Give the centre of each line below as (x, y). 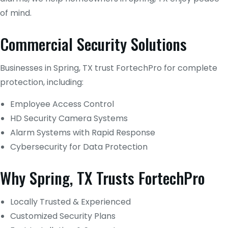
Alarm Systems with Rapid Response (83, 132)
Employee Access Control (62, 104)
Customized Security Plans (63, 216)
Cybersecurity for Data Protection (79, 147)
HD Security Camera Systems (69, 118)
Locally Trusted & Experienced (70, 202)
